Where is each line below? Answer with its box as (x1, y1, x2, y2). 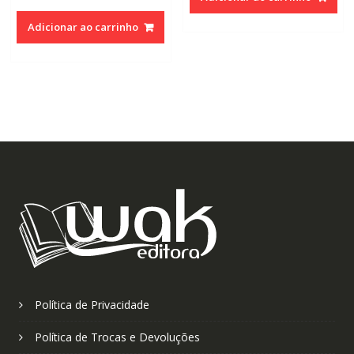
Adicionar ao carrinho (28, 19, 139, 34)
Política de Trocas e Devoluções (34, 330, 200, 345)
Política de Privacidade (34, 297, 149, 313)
